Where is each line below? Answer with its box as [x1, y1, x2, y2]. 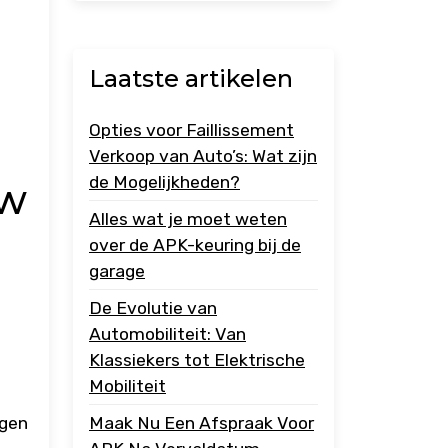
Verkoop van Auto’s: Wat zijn [89, 146, 317, 166]
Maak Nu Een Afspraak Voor [89, 413, 314, 433]
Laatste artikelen [89, 64, 293, 93]
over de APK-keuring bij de [89, 235, 301, 255]
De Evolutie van [89, 298, 217, 318]
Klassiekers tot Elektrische [89, 350, 305, 370]
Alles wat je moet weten [89, 209, 287, 229]
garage [89, 261, 145, 281]
